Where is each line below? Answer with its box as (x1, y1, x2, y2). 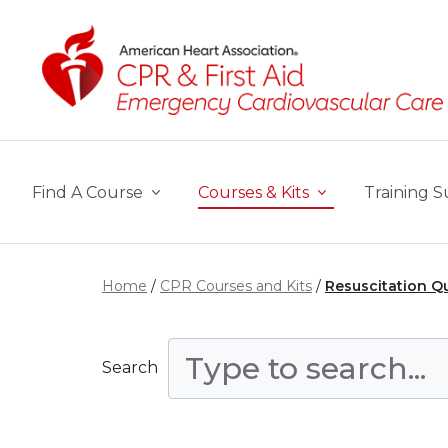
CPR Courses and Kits (160, 277, 312, 295)
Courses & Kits (198, 183, 309, 202)
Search (102, 358, 158, 378)
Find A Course (32, 183, 143, 202)
